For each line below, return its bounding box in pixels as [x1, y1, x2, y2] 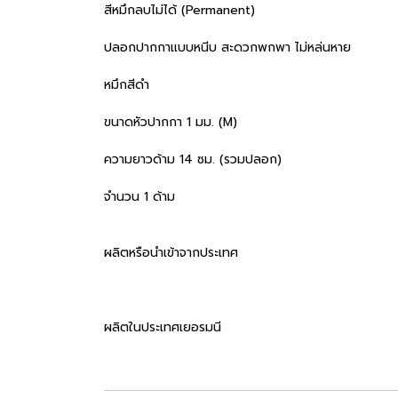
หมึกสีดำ [104, 76, 149, 94]
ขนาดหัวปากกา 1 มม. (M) [104, 113, 237, 131]
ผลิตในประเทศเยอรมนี [104, 318, 221, 337]
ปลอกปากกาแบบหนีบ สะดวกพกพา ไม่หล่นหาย [104, 38, 351, 57]
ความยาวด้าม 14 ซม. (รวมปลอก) [104, 150, 282, 169]
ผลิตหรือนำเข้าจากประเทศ [104, 243, 238, 262]
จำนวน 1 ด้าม [104, 187, 175, 206]
